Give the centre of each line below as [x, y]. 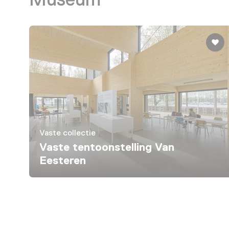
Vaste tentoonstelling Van [107, 147]
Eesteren [63, 161]
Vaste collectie [68, 133]
